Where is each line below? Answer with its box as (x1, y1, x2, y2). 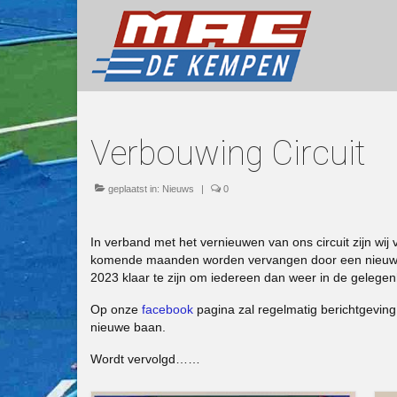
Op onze (90, 302, 142, 316)
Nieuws (162, 183, 194, 194)
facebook (142, 302, 193, 316)
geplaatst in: (105, 183, 162, 194)
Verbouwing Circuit (90, 134, 366, 173)
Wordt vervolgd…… (90, 352, 200, 366)
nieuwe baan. (90, 320, 166, 334)
